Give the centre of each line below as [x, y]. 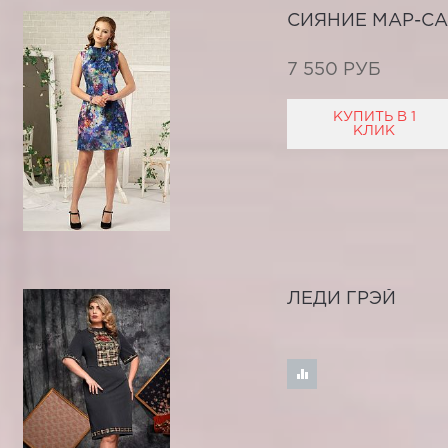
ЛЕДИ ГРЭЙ [341, 299]
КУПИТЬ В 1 [374, 117]
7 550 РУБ [333, 70]
